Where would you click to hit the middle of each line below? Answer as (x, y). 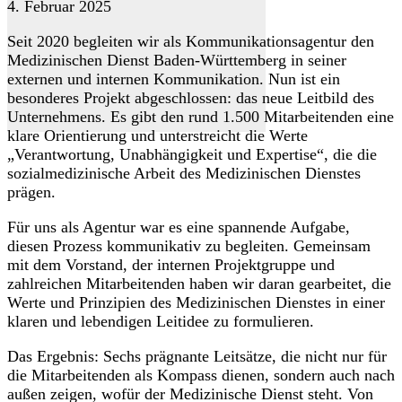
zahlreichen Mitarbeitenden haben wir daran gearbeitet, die (199, 284)
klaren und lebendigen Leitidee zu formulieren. (161, 322)
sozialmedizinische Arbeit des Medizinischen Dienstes (184, 174)
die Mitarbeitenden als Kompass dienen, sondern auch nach (201, 376)
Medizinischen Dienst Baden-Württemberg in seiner (177, 61)
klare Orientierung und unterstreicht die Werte (157, 136)
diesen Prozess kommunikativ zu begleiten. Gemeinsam (189, 246)
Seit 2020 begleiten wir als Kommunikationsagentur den (191, 42)
